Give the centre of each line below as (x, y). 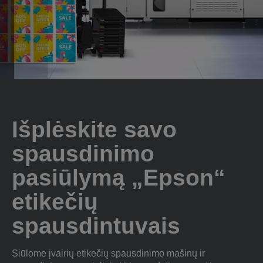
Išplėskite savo (94, 129)
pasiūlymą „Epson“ (119, 178)
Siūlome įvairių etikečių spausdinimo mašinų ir (108, 253)
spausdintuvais (96, 226)
